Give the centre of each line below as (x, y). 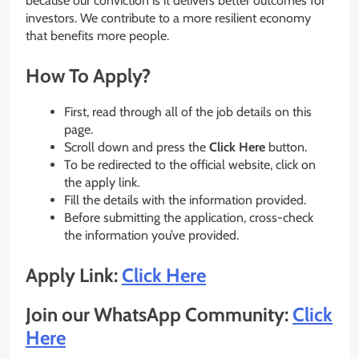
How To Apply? (88, 76)
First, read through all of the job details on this (188, 112)
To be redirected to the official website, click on (190, 165)
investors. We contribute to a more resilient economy (168, 18)
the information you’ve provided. (151, 236)
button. (286, 147)
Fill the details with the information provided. (185, 200)
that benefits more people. (97, 36)
